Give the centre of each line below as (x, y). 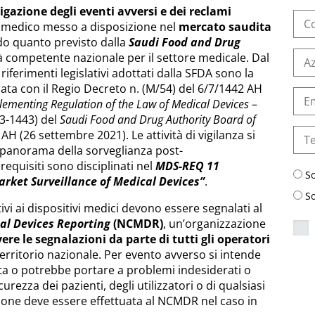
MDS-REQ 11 (187, 166)
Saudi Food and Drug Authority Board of (158, 120)
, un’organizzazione (214, 224)
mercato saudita (225, 27)
